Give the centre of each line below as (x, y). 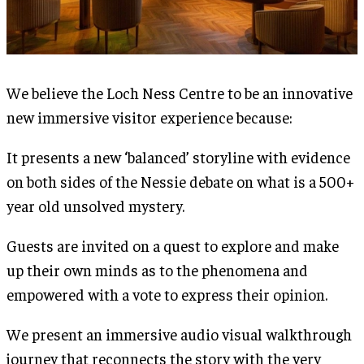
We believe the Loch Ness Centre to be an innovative (180, 92)
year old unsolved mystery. (95, 205)
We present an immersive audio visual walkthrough (179, 334)
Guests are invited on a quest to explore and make (173, 245)
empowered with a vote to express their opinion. (167, 294)
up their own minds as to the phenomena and (157, 269)
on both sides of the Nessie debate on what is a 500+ (180, 181)
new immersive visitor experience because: (149, 117)
